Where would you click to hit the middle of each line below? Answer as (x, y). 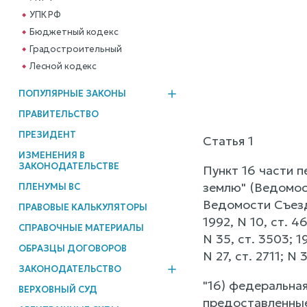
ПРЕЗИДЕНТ (47, 134)
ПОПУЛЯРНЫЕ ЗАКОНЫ (72, 93)
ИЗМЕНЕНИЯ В (51, 155)
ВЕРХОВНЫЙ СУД (58, 289)
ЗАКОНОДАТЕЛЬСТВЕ (69, 166)
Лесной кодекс (63, 66)
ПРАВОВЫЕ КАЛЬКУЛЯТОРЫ (83, 207)
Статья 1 (228, 141)
